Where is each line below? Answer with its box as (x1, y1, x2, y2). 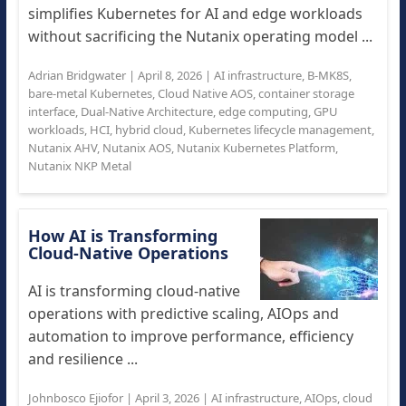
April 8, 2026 (137, 67, 202, 83)
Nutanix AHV (27, 140, 97, 156)
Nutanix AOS (101, 140, 171, 156)
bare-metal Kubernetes (27, 85, 152, 101)
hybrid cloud (114, 121, 183, 138)
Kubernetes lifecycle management (188, 121, 372, 138)
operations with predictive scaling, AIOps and (27, 304, 339, 324)
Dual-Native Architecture (80, 103, 213, 120)
